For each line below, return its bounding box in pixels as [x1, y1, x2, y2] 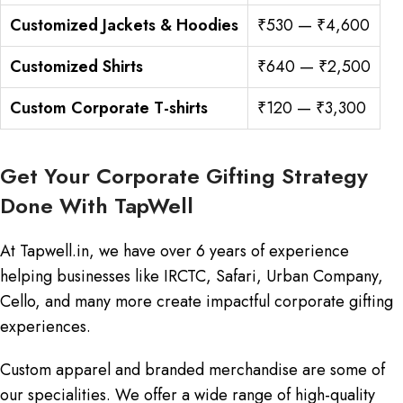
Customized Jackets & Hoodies [10, 13, 238, 37]
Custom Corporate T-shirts [10, 95, 208, 120]
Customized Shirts [10, 54, 143, 78]
